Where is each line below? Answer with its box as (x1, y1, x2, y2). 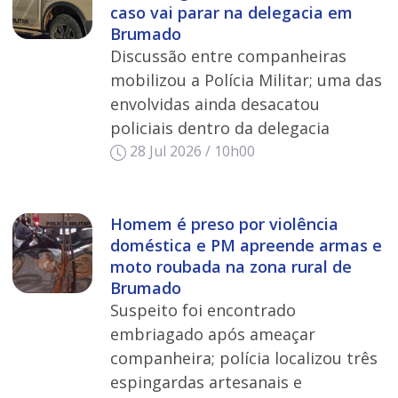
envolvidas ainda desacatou (109, 93, 320, 115)
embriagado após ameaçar (109, 323, 315, 346)
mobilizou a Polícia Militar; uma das (109, 69, 382, 92)
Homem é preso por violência (109, 213, 338, 235)
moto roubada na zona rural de (109, 256, 352, 278)
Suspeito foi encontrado (109, 299, 296, 322)
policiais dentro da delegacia (109, 117, 330, 139)
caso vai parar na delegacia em (109, 2, 353, 24)
